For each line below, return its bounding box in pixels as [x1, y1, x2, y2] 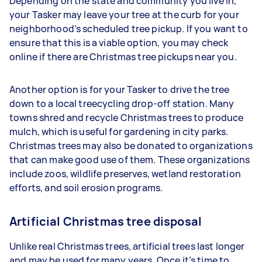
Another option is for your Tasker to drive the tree [9, 83, 230, 96]
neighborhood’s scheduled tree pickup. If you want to [9, 22, 248, 35]
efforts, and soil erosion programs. [9, 181, 163, 194]
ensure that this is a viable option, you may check [9, 36, 229, 49]
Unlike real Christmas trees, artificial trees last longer [9, 240, 245, 253]
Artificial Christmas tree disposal [9, 213, 202, 229]
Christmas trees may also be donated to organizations [9, 139, 253, 152]
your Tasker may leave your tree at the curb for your [9, 8, 239, 21]
